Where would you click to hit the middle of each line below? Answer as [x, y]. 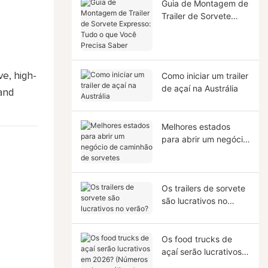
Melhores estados [196, 126]
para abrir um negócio [204, 139]
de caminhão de [193, 151]
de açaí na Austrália [200, 88]
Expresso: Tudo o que [204, 28]
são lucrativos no [194, 200]
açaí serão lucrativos [201, 251]
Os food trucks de [197, 239]
